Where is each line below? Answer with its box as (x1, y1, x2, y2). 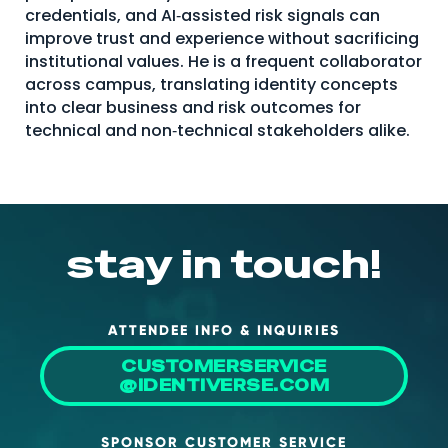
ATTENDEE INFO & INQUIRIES (108, 322, 340, 339)
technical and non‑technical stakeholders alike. (25, 119, 410, 142)
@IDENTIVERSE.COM (119, 375, 329, 396)
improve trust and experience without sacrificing (25, 27, 419, 50)
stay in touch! (66, 238, 382, 290)
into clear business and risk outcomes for (25, 96, 361, 119)
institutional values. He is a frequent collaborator (25, 50, 422, 73)
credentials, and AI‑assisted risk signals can (25, 4, 380, 27)
